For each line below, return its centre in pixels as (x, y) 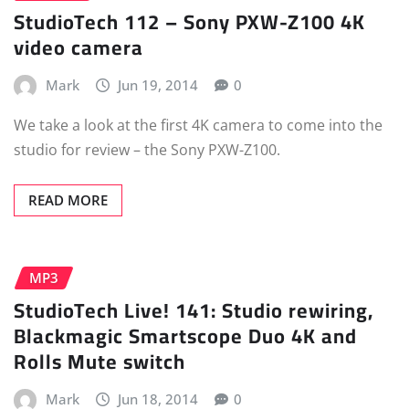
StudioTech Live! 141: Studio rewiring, (194, 311)
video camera (79, 48)
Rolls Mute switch (100, 362)
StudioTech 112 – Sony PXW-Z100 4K (189, 22)
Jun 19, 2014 (158, 85)
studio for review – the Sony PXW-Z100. (147, 149)
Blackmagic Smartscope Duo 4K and (185, 336)
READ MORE (68, 199)
